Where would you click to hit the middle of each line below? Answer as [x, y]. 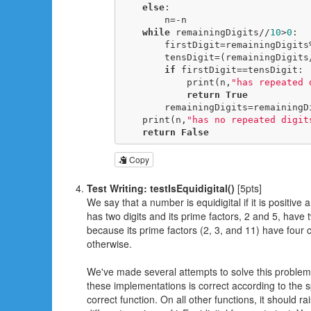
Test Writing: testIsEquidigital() [161, 188]
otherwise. [109, 243]
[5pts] [248, 188]
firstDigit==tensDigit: [239, 70]
